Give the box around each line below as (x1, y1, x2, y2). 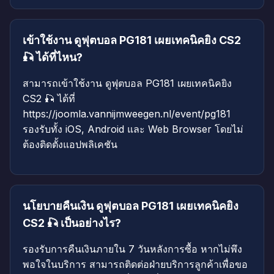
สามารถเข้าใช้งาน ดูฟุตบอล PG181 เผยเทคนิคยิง (23, 77, 232, 90)
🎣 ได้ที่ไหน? (23, 51, 83, 64)
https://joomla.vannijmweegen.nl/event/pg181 (23, 108, 231, 120)
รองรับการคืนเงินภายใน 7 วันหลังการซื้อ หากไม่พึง (23, 243, 242, 256)
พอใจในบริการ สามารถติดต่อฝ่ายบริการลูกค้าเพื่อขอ (23, 258, 248, 271)
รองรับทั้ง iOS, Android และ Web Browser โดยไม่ (23, 123, 243, 136)
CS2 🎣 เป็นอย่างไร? (23, 217, 121, 230)
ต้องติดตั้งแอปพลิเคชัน (23, 138, 117, 151)
